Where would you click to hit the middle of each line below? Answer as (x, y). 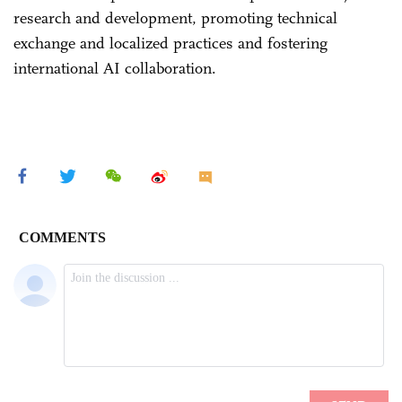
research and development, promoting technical (175, 17)
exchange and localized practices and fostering (170, 43)
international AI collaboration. (117, 68)
